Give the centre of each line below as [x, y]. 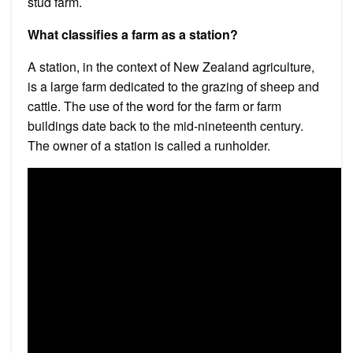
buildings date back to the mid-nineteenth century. [165, 125]
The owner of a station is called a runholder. [149, 145]
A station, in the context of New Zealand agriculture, [171, 66]
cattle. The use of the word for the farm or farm [154, 106]
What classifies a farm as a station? [133, 34]
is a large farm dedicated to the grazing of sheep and [173, 86]
